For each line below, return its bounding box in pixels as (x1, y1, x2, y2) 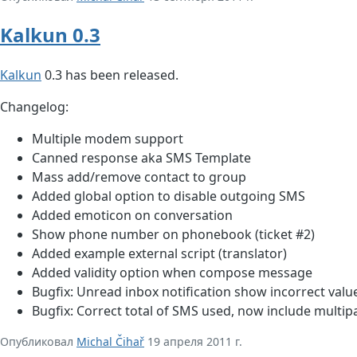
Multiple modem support (32, 130, 183, 148)
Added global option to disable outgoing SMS (32, 187, 305, 206)
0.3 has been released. (41, 66, 178, 84)
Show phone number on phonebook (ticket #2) (32, 226, 315, 244)
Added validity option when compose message (32, 264, 312, 282)
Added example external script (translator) (32, 245, 287, 263)
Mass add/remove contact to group (32, 168, 246, 186)
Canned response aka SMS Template (32, 149, 251, 167)
